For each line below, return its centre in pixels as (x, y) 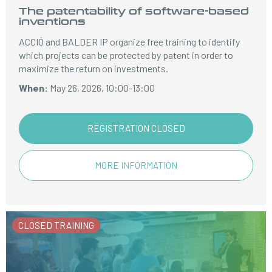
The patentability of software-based (134, 11)
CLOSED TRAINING (56, 225)
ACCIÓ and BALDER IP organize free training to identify (130, 42)
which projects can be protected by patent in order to (126, 55)
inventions (53, 21)
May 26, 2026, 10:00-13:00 (102, 88)
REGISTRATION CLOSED (136, 128)
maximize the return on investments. (94, 68)
